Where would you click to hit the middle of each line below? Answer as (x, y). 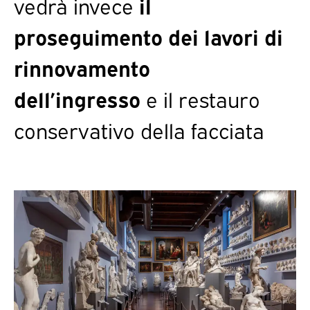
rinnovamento (82, 67)
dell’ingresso (77, 98)
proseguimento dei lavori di (148, 36)
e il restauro (200, 98)
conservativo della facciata (139, 129)
